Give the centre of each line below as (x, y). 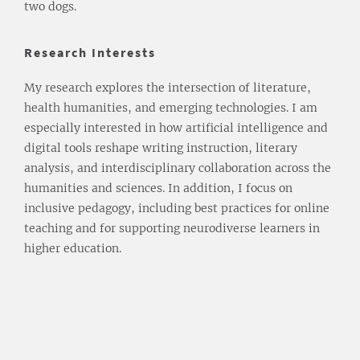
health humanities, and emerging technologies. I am (171, 108)
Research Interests (90, 52)
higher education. (73, 248)
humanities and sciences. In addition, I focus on (158, 188)
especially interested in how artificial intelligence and (176, 128)
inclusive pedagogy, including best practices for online (177, 208)
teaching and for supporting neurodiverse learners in (172, 228)
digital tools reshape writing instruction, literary (161, 148)
